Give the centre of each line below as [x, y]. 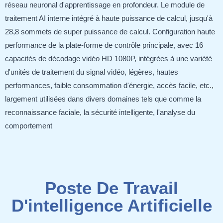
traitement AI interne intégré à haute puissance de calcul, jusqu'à [109, 18]
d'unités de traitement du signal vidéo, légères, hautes [92, 72]
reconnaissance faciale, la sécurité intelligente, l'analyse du [100, 112]
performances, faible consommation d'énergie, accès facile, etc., [109, 85]
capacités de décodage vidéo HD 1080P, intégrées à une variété [109, 58]
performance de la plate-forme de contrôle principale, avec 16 [104, 45]
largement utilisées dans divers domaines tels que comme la [103, 99]
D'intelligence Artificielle [111, 206]
